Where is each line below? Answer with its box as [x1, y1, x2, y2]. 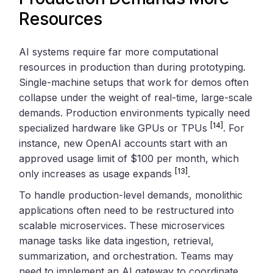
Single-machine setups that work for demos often [19, 76, 249, 88]
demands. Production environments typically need [19, 106, 250, 119]
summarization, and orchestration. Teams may [19, 249, 234, 262]
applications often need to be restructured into [19, 204, 235, 216]
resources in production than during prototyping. [19, 60, 246, 73]
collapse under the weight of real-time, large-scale [19, 91, 253, 104]
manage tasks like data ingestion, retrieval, [19, 234, 214, 247]
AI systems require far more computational [19, 45, 219, 58]
